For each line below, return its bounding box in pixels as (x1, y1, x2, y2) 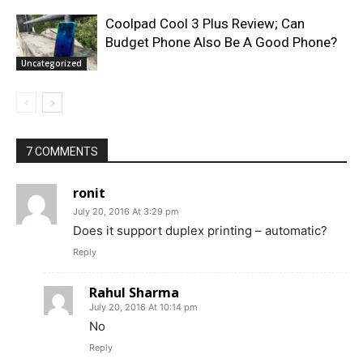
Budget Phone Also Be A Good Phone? (105, 34, 337, 51)
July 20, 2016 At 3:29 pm (73, 206, 179, 218)
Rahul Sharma (89, 284, 179, 302)
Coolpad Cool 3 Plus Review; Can (105, 15, 305, 32)
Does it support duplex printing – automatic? (73, 223, 327, 239)
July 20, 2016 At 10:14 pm (89, 301, 198, 314)
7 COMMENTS (26, 145, 98, 159)
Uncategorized (21, 58, 82, 70)
